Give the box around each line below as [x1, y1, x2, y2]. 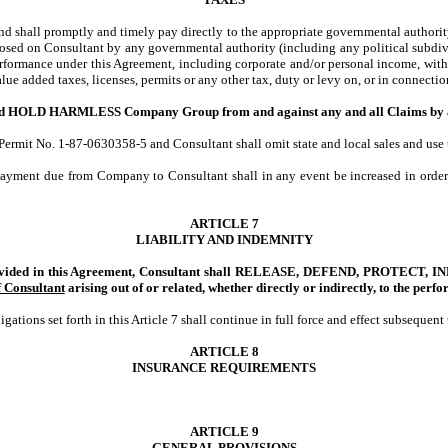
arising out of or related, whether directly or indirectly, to [64, 280, 390, 295]
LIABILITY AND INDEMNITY [135, 232, 313, 247]
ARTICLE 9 [189, 424, 259, 439]
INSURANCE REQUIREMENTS [132, 360, 316, 375]
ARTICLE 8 [189, 344, 259, 359]
